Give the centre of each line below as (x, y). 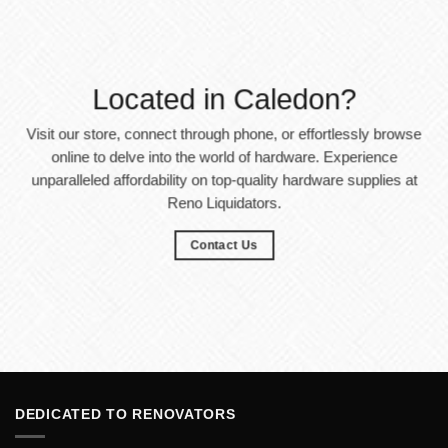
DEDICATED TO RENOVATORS (125, 413)
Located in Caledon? (224, 98)
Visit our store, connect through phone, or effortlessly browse (224, 133)
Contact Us (224, 245)
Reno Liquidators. (224, 202)
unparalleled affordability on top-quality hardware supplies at (224, 179)
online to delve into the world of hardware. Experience (224, 156)
